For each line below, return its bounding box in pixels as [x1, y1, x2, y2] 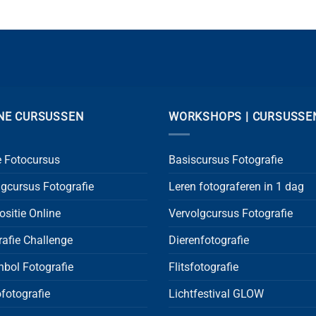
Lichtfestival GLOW [169, 286, 264, 300]
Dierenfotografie [169, 233, 249, 247]
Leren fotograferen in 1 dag [169, 179, 304, 193]
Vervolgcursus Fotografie [169, 206, 293, 220]
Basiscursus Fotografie [169, 152, 283, 166]
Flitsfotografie [169, 260, 238, 274]
